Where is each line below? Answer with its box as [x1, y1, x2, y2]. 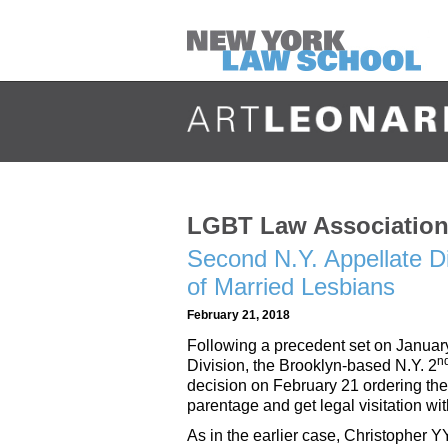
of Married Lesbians [187, 273, 395, 300]
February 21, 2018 [187, 308, 290, 321]
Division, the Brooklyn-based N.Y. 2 [187, 357, 437, 375]
